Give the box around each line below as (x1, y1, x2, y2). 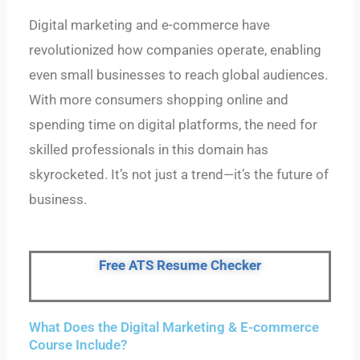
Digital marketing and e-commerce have (29, 17, 271, 34)
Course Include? (29, 336, 128, 353)
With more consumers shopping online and (29, 92, 289, 108)
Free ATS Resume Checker (99, 256, 261, 273)
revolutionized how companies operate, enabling (29, 42, 322, 59)
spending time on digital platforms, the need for (29, 117, 318, 133)
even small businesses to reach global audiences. (29, 67, 329, 84)
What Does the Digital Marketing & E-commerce (29, 318, 320, 335)
